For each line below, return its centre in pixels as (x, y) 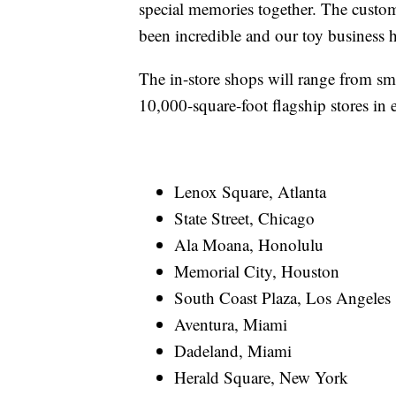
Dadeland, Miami (233, 351)
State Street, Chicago (244, 218)
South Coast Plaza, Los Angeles (282, 298)
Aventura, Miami (231, 324)
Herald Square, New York (261, 377)
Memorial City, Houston (257, 271)
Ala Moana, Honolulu (249, 245)
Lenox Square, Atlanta (250, 192)
